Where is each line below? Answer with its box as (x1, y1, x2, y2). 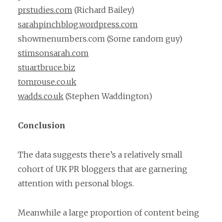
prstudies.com (18, 5, 72, 15)
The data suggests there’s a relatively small (18, 149, 182, 160)
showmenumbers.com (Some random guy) (18, 34, 182, 44)
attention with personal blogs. (18, 178, 134, 188)
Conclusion (18, 120, 65, 131)
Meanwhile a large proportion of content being (18, 207, 199, 218)
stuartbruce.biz (18, 62, 75, 73)
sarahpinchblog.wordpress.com (18, 19, 138, 30)
